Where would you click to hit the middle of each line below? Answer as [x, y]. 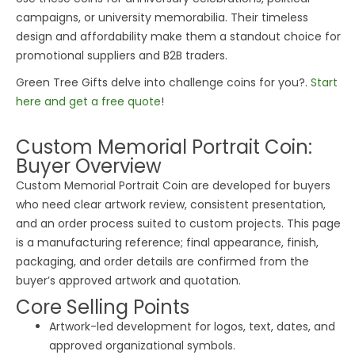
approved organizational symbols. [142, 345]
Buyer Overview [89, 166]
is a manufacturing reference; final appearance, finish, [167, 242]
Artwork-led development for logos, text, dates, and [192, 326]
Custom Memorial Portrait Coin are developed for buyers [173, 185]
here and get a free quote [88, 101]
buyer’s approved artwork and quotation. [128, 280]
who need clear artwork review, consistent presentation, [171, 204]
